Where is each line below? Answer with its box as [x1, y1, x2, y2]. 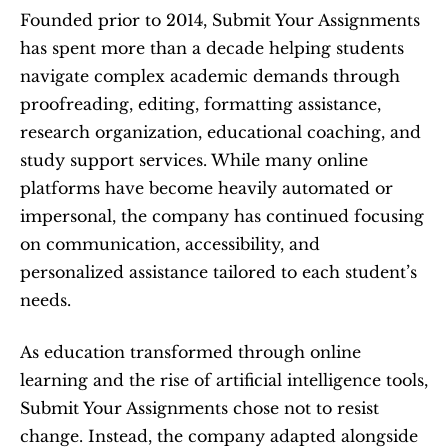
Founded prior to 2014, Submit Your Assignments [20, 10, 420, 30]
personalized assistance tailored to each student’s [20, 262, 417, 282]
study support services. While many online [20, 150, 368, 170]
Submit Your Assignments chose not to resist [20, 398, 379, 418]
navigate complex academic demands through [20, 66, 400, 86]
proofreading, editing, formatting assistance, [20, 94, 381, 114]
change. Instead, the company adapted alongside [20, 426, 418, 446]
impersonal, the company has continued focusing [20, 206, 424, 226]
